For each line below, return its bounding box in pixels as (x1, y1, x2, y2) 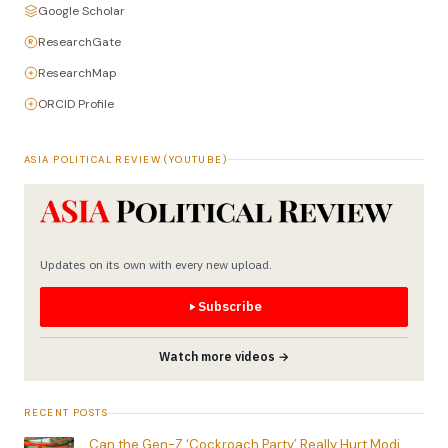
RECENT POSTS (24, 407, 109, 420)
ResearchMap (38, 65, 117, 82)
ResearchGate (38, 33, 121, 50)
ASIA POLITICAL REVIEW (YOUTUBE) (24, 153, 228, 166)
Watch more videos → (159, 349, 289, 365)
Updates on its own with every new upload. (40, 257, 272, 273)
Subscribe (198, 298, 262, 316)
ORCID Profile (38, 96, 114, 113)
